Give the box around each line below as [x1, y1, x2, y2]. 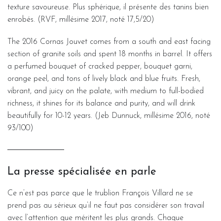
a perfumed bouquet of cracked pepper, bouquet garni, [7, 62, 192, 71]
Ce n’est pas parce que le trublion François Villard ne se [7, 189, 193, 197]
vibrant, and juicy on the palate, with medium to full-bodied [7, 87, 204, 95]
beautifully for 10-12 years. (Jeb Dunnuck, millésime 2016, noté [7, 111, 210, 120]
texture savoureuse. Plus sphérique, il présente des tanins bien [7, 3, 209, 11]
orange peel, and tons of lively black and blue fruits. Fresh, [7, 74, 200, 83]
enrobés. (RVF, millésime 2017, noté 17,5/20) [7, 15, 154, 24]
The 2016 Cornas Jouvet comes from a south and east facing [7, 37, 211, 46]
